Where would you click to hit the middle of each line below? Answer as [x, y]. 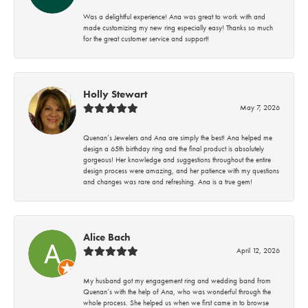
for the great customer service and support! [146, 39]
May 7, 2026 [260, 108]
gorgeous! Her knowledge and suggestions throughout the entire [177, 160]
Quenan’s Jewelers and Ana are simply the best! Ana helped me [178, 138]
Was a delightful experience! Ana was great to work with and [174, 17]
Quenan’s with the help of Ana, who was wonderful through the [177, 292]
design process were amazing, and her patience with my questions [181, 171]
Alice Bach [107, 238]
